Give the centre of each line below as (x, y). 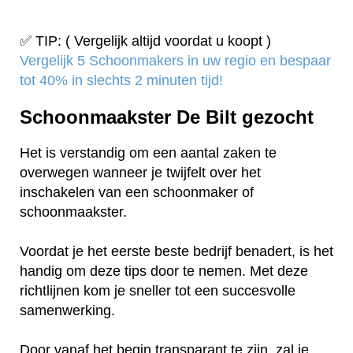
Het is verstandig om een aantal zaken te (148, 153)
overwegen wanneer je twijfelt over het (140, 173)
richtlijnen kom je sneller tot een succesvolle (158, 291)
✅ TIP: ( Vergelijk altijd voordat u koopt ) (145, 41)
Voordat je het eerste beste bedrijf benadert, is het (176, 252)
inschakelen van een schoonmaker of (137, 193)
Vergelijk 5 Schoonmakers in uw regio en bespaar (175, 60)
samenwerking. (69, 311)
